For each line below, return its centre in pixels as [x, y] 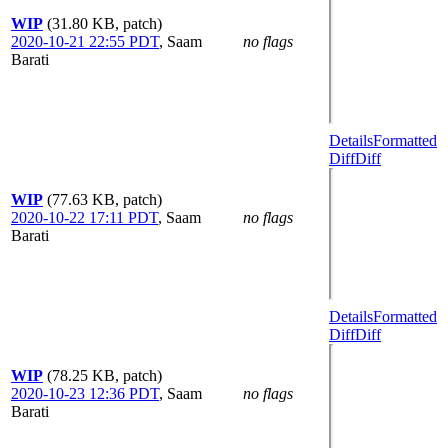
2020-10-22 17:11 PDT [84, 217]
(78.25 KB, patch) [104, 375]
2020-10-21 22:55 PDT [85, 41]
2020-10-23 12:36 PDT [85, 393]
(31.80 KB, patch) [104, 23]
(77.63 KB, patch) [104, 199]
